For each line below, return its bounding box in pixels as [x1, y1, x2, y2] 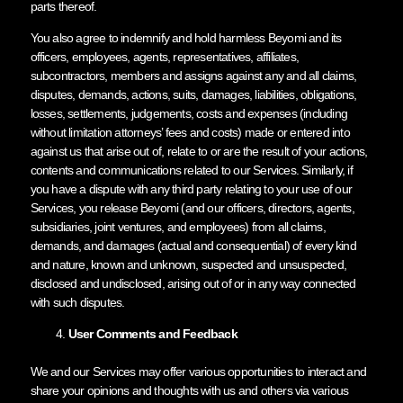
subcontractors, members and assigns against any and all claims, [30, 67, 357, 83]
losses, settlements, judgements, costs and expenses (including [30, 105, 347, 121]
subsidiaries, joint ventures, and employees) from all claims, [30, 219, 326, 234]
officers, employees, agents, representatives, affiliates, [30, 49, 299, 64]
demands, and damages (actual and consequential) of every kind [30, 237, 356, 253]
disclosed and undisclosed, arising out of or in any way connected [30, 275, 356, 291]
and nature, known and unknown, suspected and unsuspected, [30, 256, 346, 272]
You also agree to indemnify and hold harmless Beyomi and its [30, 30, 342, 45]
